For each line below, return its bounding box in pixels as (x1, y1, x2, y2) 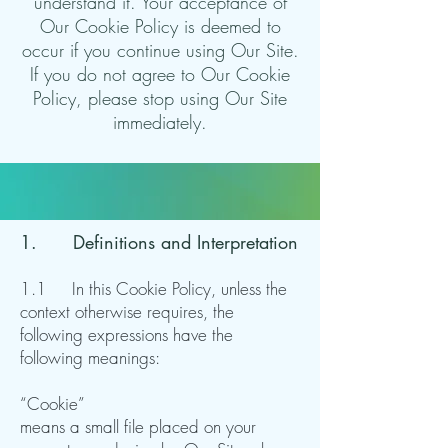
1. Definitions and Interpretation (20, 230, 298, 254)
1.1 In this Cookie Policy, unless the (20, 277, 287, 300)
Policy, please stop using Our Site (33, 86, 287, 110)
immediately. (113, 110, 207, 134)
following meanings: (20, 346, 160, 369)
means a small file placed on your (20, 415, 256, 438)
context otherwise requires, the (20, 300, 234, 323)
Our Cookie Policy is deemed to (39, 14, 281, 38)
